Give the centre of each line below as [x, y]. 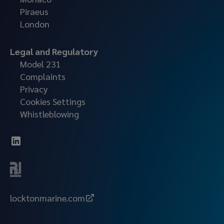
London [35, 24]
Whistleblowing [49, 114]
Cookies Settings [53, 101]
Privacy [34, 89]
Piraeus [34, 11]
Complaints [43, 76]
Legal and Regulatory [54, 51]
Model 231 [40, 64]
